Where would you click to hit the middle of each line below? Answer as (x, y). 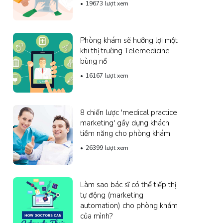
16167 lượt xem (107, 75)
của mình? (96, 216)
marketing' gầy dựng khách (125, 123)
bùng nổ (94, 61)
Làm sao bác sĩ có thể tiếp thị (128, 184)
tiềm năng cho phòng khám (125, 133)
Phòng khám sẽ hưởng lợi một (129, 40)
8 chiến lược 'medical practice (129, 112)
